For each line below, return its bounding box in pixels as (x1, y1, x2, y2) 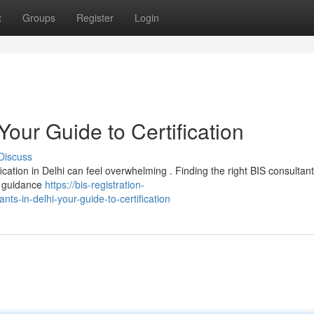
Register (76, 11, 114, 25)
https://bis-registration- (45, 177, 144, 191)
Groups (22, 11, 55, 25)
